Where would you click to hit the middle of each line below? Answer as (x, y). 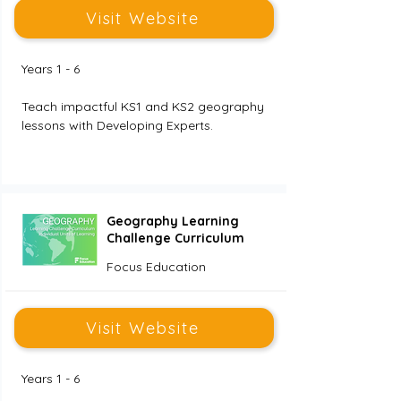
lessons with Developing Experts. (119, 125)
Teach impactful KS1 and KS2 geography (144, 107)
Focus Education (156, 267)
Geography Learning (172, 221)
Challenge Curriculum (175, 238)
